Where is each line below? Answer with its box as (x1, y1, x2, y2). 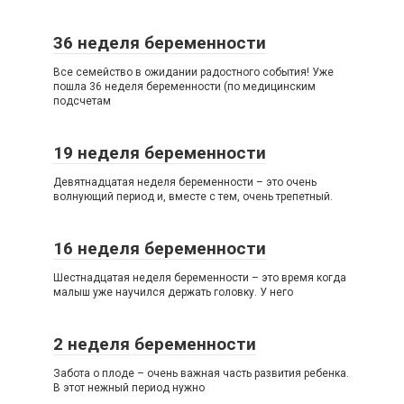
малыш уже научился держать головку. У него (53, 286, 293, 298)
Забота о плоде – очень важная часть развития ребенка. (53, 367, 349, 380)
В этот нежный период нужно (53, 381, 205, 394)
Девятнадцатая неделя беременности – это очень (53, 176, 317, 188)
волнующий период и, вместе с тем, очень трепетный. (53, 190, 333, 203)
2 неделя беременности (53, 334, 256, 354)
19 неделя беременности (53, 142, 266, 163)
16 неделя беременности (53, 238, 266, 259)
